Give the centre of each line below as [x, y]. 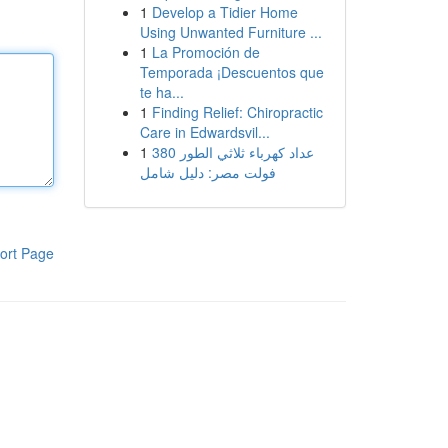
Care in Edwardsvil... [204, 132]
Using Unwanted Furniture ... [230, 32]
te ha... [161, 92]
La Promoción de [205, 52]
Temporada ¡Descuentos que [231, 72]
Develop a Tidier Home [224, 12]
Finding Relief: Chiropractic [237, 112]
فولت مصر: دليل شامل [207, 172]
